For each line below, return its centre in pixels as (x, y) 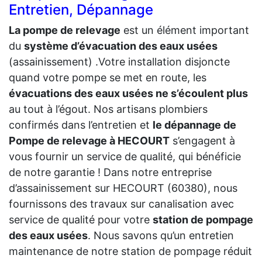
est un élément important (185, 30)
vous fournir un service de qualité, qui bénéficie (125, 156)
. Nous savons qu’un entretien (161, 235)
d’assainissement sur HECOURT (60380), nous (123, 188)
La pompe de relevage (65, 30)
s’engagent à (202, 140)
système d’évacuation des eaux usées (121, 46)
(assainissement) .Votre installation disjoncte (119, 61)
